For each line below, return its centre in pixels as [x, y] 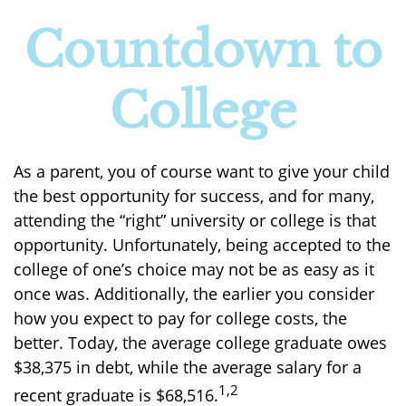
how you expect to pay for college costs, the [180, 318]
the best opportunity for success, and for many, [194, 196]
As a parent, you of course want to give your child [202, 171]
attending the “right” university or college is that [195, 220]
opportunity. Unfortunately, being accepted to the [202, 245]
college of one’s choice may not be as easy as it [194, 269]
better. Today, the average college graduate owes [200, 343]
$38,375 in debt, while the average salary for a [188, 367]
